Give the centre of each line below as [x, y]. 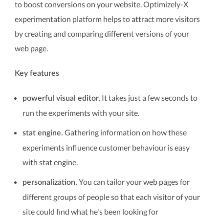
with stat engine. [50, 162]
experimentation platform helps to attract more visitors [107, 19]
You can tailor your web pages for [133, 182]
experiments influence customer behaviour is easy [106, 147]
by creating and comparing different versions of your [102, 33]
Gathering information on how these [125, 132]
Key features [37, 73]
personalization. [50, 182]
